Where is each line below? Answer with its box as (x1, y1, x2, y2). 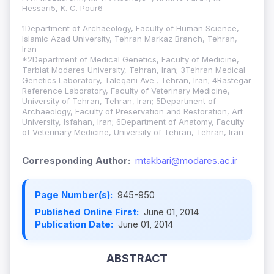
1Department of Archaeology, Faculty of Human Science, (22, 23, 239, 34)
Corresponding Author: (22, 155, 130, 167)
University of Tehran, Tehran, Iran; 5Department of (22, 96, 216, 106)
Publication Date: (35, 218, 116, 231)
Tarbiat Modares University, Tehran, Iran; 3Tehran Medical (22, 65, 245, 75)
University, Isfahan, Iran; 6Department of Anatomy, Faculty (22, 117, 244, 127)
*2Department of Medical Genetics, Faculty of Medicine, (22, 54, 239, 65)
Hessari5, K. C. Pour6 (22, 3, 103, 13)
